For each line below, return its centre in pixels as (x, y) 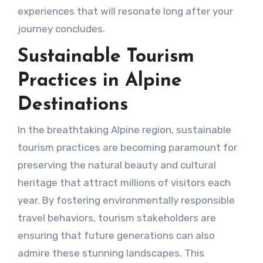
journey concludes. (61, 28)
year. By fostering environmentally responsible (126, 200)
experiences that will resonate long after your (125, 11)
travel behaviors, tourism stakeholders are (117, 218)
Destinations (73, 105)
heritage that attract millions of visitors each (124, 183)
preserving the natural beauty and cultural (117, 165)
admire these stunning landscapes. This (111, 253)
